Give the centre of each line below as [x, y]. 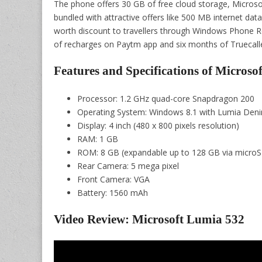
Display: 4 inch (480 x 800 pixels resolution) [158, 125]
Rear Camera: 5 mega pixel [128, 166]
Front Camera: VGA [113, 179]
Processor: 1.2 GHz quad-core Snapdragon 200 [166, 98]
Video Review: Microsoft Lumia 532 [149, 220]
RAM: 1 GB [98, 139]
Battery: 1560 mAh [113, 192]
